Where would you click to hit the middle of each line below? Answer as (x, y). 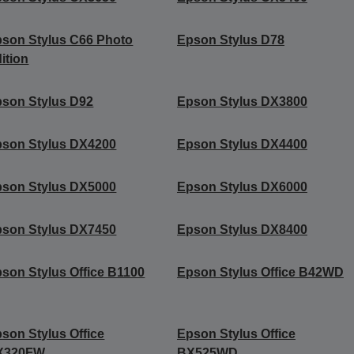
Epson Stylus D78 (230, 40)
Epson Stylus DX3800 (242, 101)
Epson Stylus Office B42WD (260, 272)
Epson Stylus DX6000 (242, 186)
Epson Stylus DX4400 (242, 144)
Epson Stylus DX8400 (242, 229)
